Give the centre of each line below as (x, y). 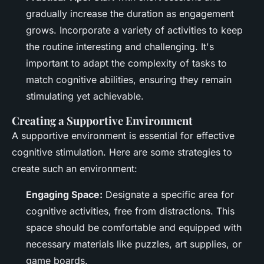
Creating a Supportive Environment (102, 121)
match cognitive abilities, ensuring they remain (129, 80)
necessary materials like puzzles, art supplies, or (134, 244)
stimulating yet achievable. (85, 96)
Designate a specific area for (168, 195)
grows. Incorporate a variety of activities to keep (134, 30)
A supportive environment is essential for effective (123, 136)
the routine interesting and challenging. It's (120, 47)
